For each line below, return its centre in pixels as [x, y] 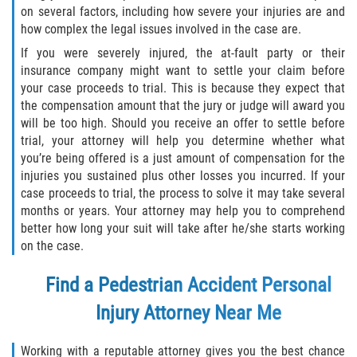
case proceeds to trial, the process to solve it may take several [183, 194]
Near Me [245, 313]
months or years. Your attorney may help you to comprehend [183, 211]
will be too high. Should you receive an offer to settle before [183, 124]
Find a [72, 285]
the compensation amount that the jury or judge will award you [183, 106]
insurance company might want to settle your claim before [183, 71]
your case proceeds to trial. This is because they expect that [183, 88]
